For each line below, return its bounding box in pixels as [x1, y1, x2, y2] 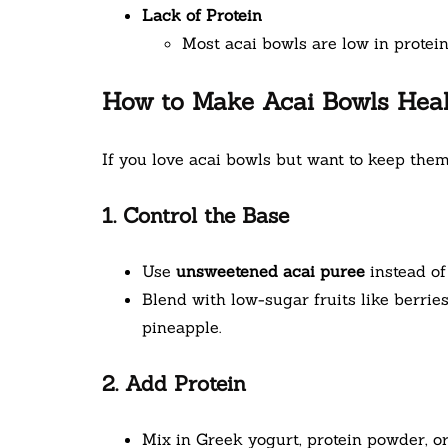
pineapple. [142, 317, 221, 338]
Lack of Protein [142, 5, 262, 26]
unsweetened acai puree [176, 261, 365, 282]
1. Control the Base [102, 202, 289, 230]
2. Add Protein [102, 370, 246, 398]
